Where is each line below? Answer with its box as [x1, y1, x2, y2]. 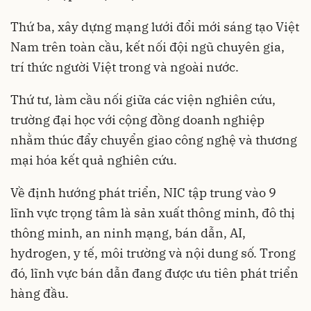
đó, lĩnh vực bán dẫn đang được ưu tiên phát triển [10, 264, 299, 281]
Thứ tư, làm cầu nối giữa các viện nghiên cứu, [10, 91, 276, 108]
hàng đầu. [10, 285, 69, 301]
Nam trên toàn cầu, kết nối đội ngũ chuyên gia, [10, 38, 285, 55]
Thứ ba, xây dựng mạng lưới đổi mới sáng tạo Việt [10, 18, 299, 35]
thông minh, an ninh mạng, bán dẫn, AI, [10, 224, 246, 241]
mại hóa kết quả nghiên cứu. [10, 151, 177, 168]
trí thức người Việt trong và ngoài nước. [10, 58, 239, 75]
